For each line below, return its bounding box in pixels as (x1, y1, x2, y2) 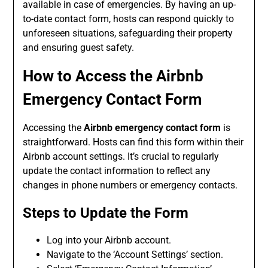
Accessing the (23, 122, 84, 134)
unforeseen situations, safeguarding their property (23, 28, 233, 39)
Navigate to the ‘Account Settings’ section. (47, 249, 224, 261)
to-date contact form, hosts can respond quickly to (23, 13, 234, 25)
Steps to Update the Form (23, 205, 189, 222)
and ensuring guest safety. (23, 42, 135, 54)
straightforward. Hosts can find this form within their (23, 136, 244, 148)
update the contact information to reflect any (23, 165, 211, 177)
